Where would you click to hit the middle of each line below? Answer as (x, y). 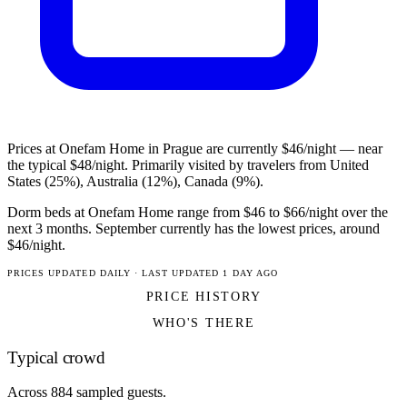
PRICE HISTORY (203, 297)
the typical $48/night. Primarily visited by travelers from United (188, 165)
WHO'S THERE (203, 323)
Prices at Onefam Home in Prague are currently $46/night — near (195, 149)
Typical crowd (56, 357)
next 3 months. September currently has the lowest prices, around (194, 229)
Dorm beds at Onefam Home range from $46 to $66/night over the (198, 213)
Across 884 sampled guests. (87, 392)
